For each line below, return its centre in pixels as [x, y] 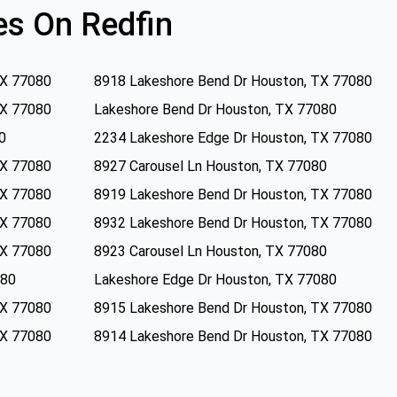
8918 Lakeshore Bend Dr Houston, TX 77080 [233, 81]
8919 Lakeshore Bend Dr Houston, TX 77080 [233, 195]
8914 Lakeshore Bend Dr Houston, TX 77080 [233, 336]
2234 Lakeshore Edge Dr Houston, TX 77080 [233, 138]
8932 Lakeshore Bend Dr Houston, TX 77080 [233, 223]
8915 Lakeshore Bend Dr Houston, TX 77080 [233, 308]
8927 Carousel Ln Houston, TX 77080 [210, 166]
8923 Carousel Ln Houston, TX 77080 [210, 251]
